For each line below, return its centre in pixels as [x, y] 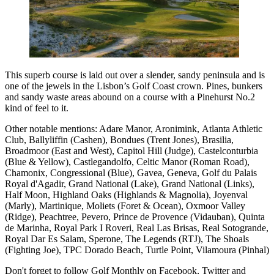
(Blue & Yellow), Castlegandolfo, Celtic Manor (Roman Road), [127, 161]
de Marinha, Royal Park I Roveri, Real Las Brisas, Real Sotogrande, [137, 228]
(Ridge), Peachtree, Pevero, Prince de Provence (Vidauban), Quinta [135, 217]
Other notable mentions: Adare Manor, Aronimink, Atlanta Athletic [134, 128]
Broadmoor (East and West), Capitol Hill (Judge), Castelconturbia [131, 150]
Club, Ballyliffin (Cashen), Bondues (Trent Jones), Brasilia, [119, 139]
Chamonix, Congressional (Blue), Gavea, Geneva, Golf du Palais [131, 172]
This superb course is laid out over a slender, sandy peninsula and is [135, 75]
